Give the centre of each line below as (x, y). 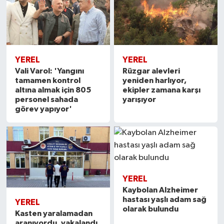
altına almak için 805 (53, 90)
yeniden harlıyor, (155, 80)
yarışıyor (139, 99)
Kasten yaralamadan (53, 213)
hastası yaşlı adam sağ (165, 200)
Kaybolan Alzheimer (160, 190)
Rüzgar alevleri (151, 71)
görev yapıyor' (43, 109)
